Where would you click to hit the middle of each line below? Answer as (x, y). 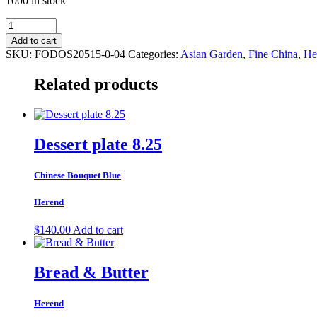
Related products (96, 84)
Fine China (273, 54)
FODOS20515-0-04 (80, 54)
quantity (23, 100)
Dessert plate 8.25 (98, 144)
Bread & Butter (91, 273)
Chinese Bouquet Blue (77, 175)
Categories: (154, 54)
